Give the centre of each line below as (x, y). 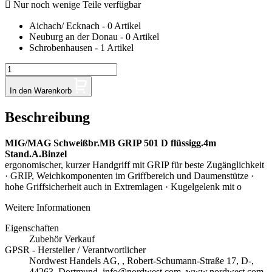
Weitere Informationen (48, 208)
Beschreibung (47, 117)
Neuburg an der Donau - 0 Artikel (94, 37)
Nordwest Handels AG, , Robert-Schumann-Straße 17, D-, (141, 261)
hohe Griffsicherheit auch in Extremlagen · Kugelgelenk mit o (123, 187)
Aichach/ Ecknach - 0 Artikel (85, 26)
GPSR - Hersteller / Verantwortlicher (75, 250)
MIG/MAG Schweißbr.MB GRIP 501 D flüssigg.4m (110, 143)
